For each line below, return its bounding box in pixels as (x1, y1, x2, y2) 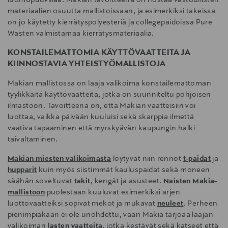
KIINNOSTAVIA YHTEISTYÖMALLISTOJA (8, 60, 166, 69)
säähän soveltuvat (8, 177, 74, 186)
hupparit (8, 166, 37, 175)
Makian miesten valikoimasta (8, 155, 111, 163)
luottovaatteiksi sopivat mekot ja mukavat (8, 199, 157, 208)
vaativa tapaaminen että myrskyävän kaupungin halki (8, 124, 195, 133)
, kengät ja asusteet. (90, 177, 163, 186)
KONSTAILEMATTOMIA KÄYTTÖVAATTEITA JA (8, 48, 191, 58)
